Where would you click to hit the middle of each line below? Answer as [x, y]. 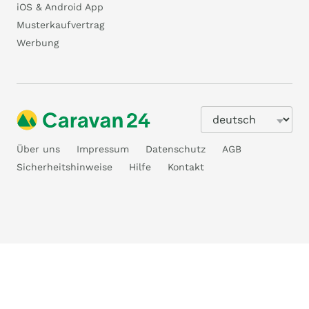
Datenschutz [176, 149]
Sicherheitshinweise [64, 167]
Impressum [103, 149]
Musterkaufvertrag [60, 25]
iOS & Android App [60, 7]
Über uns [38, 149]
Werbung [38, 43]
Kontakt [186, 167]
